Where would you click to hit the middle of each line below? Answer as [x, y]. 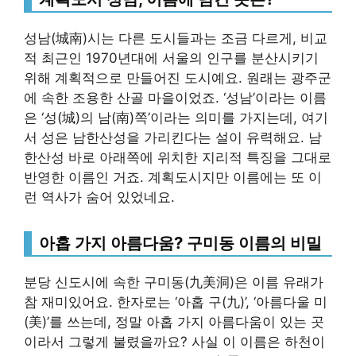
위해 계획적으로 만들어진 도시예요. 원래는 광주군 [178, 78]
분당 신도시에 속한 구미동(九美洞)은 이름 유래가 [174, 282]
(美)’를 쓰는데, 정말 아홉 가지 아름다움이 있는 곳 [174, 322]
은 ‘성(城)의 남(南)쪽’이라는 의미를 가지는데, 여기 [176, 118]
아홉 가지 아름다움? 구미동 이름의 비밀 [180, 243]
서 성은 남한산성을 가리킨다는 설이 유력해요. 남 [173, 137]
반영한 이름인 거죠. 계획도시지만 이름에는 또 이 [173, 177]
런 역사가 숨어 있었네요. [99, 197]
